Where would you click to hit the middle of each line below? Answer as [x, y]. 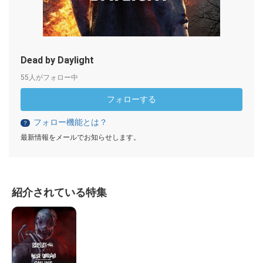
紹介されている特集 [59, 193]
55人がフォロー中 [49, 78]
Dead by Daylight [57, 60]
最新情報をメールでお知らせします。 [80, 138]
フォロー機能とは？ [70, 122]
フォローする [131, 100]
